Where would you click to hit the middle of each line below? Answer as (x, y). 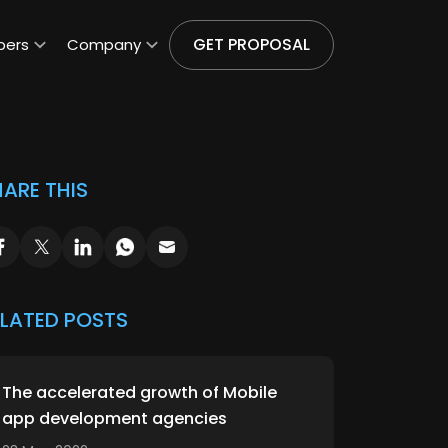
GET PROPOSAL (251, 44)
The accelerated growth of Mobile (139, 392)
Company (104, 44)
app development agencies (114, 418)
